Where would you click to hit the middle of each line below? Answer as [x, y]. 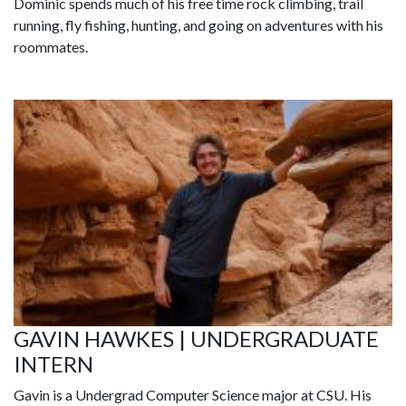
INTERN [53, 364]
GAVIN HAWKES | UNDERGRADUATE [196, 339]
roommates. [52, 47]
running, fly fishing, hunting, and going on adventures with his [198, 25]
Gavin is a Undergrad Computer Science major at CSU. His [193, 395]
